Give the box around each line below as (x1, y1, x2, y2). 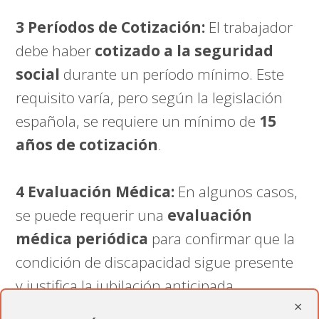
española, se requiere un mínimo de (16, 111, 260, 132)
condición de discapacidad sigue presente (16, 252, 294, 273)
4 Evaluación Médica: (16, 182, 175, 202)
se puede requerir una (16, 205, 168, 226)
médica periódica (16, 229, 149, 249)
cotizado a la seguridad (95, 41, 274, 61)
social (16, 64, 61, 85)
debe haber (16, 41, 95, 61)
